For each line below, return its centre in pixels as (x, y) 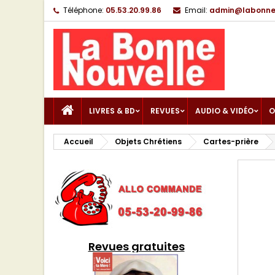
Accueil (79, 141)
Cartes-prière (231, 141)
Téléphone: (83, 10)
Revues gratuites (136, 246)
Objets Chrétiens (148, 141)
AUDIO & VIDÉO (224, 111)
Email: (196, 10)
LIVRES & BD (112, 111)
